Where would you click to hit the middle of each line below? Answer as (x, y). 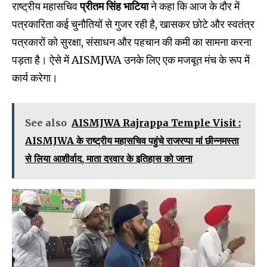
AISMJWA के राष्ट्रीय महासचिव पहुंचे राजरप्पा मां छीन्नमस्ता (132, 140)
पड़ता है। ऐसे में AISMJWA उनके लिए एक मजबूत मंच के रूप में (131, 60)
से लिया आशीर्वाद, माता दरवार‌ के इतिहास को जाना (109, 158)
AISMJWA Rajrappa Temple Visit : (156, 122)
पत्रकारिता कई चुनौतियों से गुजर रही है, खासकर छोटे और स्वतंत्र (133, 24)
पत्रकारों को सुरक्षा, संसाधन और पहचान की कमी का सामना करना (132, 42)
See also (46, 122)
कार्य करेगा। (35, 77)
